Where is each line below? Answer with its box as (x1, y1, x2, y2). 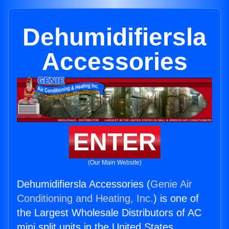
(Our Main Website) (87, 159, 142, 167)
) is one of (153, 193, 199, 204)
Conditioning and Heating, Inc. (17, 193, 153, 204)
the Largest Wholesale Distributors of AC (17, 207, 201, 219)
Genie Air (150, 178, 192, 190)
